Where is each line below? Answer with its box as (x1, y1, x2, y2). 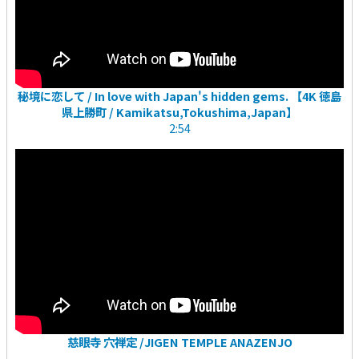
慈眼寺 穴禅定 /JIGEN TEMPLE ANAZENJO (67, 333, 292, 350)
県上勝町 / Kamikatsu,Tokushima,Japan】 (62, 103, 297, 121)
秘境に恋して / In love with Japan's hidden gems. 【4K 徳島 (18, 87, 341, 105)
